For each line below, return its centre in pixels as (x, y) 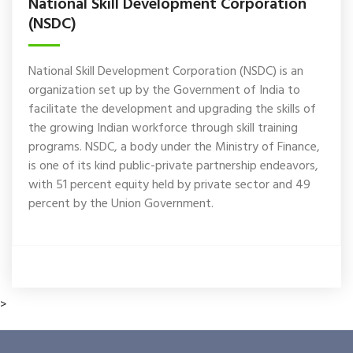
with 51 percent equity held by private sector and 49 (169, 186)
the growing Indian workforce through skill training (163, 129)
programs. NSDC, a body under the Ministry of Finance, (174, 148)
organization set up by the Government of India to (164, 91)
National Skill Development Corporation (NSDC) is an (166, 72)
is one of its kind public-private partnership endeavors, (173, 167)
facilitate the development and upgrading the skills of (172, 110)
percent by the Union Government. (121, 204)
